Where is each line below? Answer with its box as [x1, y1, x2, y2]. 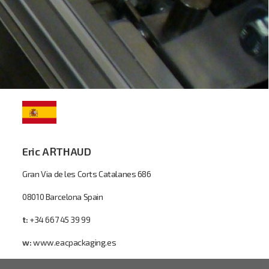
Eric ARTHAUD [22, 145, 91, 158]
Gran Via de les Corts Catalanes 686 [22, 169, 151, 179]
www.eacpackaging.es [33, 237, 116, 247]
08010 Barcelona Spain [22, 192, 103, 202]
